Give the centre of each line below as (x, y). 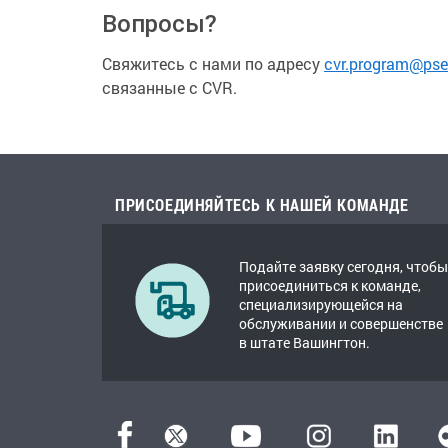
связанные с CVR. (169, 87)
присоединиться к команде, (330, 285)
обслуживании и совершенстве (341, 323)
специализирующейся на (321, 304)
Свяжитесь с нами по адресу (213, 63)
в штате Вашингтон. (304, 342)
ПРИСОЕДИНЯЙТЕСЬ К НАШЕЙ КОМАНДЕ (262, 204)
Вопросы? (159, 23)
